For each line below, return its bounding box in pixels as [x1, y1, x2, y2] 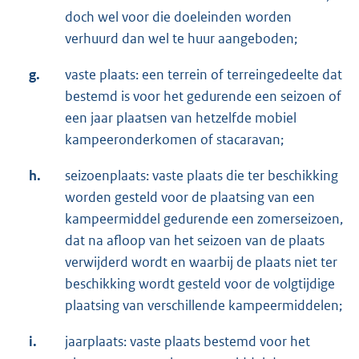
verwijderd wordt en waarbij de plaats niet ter [65, 253, 337, 272]
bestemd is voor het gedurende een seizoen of [65, 87, 341, 106]
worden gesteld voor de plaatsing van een [65, 188, 315, 207]
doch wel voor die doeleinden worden [65, 8, 292, 26]
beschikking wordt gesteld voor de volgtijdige [65, 275, 335, 293]
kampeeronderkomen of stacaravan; [65, 131, 284, 149]
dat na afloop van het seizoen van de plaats [65, 232, 325, 250]
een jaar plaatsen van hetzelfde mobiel [65, 109, 296, 127]
